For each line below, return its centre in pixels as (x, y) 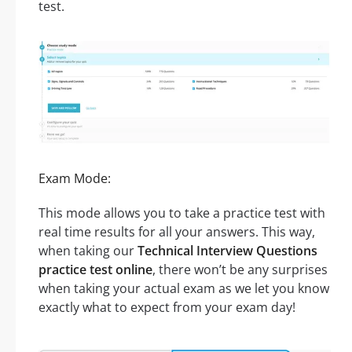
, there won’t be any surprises (240, 270)
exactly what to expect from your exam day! (167, 308)
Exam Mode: (75, 179)
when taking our (88, 251)
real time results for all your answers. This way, (177, 232)
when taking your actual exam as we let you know (184, 289)
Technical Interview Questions (227, 251)
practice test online (95, 270)
